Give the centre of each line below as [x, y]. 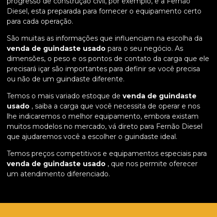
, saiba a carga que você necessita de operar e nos [115, 106]
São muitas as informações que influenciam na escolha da [105, 39]
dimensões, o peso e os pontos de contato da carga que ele [108, 59]
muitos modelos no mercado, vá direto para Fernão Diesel [105, 127]
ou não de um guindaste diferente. [66, 79]
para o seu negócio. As [144, 49]
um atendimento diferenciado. [58, 174]
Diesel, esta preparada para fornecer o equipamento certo [104, 11]
